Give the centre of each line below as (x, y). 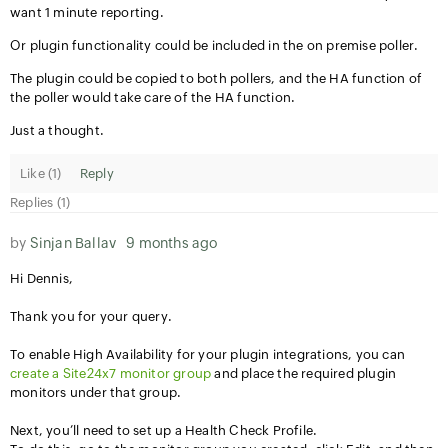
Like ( (36, 173)
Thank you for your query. (91, 316)
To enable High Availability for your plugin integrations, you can (208, 354)
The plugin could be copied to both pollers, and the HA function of (216, 78)
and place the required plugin (304, 373)
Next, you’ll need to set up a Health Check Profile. (164, 430)
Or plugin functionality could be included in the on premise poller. (216, 45)
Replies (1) (40, 202)
